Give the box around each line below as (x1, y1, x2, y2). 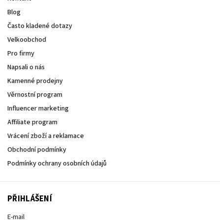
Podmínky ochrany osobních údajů (7, 158, 107, 168)
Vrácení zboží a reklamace (7, 131, 84, 141)
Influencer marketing (7, 103, 69, 113)
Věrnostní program (7, 89, 62, 100)
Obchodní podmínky (7, 144, 66, 155)
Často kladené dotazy (7, 21, 72, 31)
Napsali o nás (7, 62, 45, 72)
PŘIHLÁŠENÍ (7, 192, 52, 205)
